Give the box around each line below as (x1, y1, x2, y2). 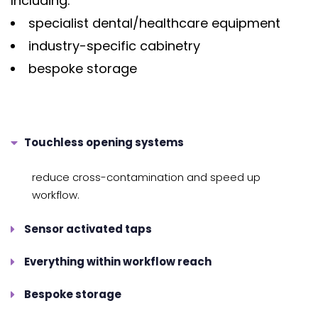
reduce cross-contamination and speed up (32, 169, 261, 185)
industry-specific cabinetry (28, 37, 200, 55)
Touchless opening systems (24, 134, 184, 150)
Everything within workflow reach (24, 253, 212, 269)
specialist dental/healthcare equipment (28, 14, 280, 32)
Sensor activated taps (24, 221, 152, 236)
